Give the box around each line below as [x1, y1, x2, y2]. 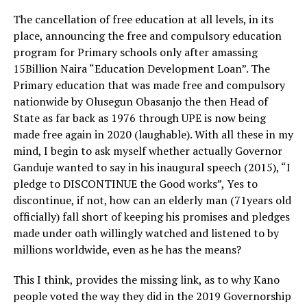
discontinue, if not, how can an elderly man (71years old [12, 193, 291, 208]
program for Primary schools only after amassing [12, 45, 258, 60]
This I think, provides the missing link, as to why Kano [12, 272, 280, 287]
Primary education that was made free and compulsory [12, 77, 285, 93]
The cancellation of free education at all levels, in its [12, 12, 273, 27]
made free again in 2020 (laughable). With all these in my [12, 127, 293, 142]
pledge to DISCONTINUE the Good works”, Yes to [12, 176, 258, 191]
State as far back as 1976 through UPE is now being [12, 110, 266, 125]
